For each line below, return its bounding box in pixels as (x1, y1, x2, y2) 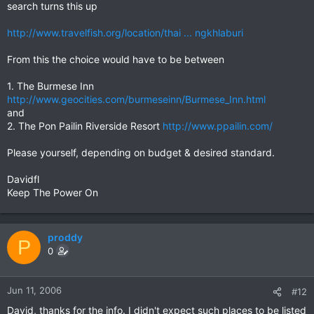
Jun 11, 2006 (7, 285, 62, 296)
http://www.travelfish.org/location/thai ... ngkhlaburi (7, 27, 243, 39)
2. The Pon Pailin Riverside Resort (7, 120, 163, 132)
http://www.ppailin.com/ (163, 120, 273, 132)
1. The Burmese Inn (7, 80, 94, 92)
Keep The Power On (7, 186, 98, 198)
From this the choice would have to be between (7, 53, 224, 65)
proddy (48, 231, 83, 243)
